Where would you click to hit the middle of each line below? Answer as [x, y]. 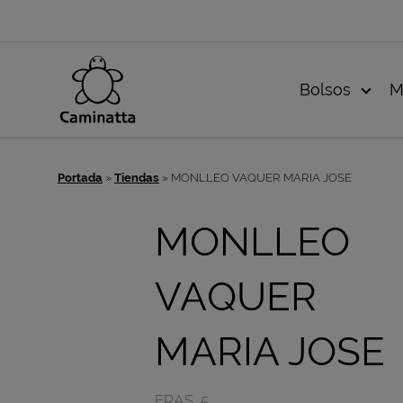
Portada [80, 178]
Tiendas [137, 178]
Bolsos [327, 90]
